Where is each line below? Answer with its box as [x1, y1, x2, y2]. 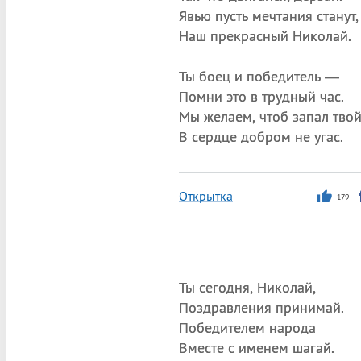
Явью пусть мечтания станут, [178, 6, 359, 25]
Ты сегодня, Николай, [178, 278, 316, 297]
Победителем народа [178, 318, 316, 337]
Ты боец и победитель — [178, 67, 339, 85]
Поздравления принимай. [178, 298, 344, 317]
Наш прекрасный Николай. [178, 27, 351, 45]
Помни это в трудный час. [178, 87, 344, 106]
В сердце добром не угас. [178, 127, 343, 146]
